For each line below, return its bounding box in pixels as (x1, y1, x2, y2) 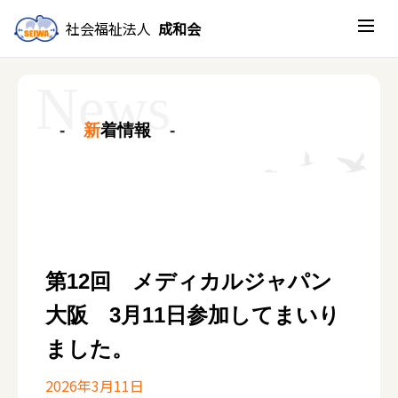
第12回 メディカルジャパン (44, 268, 332, 293)
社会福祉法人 (66, 17, 151, 39)
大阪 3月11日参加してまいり (44, 302, 340, 327)
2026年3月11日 (44, 374, 144, 396)
